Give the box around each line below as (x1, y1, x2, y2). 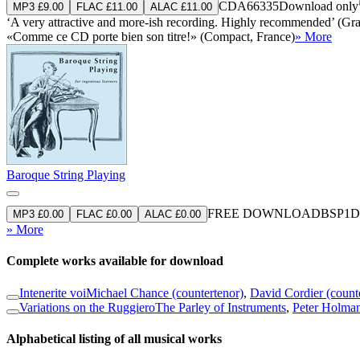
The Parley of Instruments (155, 300, 286, 314)
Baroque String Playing (6, 167, 125, 182)
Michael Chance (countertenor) (86, 285, 243, 300)
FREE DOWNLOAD (207, 206, 321, 220)
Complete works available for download (6, 254, 223, 268)
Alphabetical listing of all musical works (6, 331, 222, 346)
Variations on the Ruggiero (19, 300, 155, 314)
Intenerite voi (19, 285, 86, 300)
